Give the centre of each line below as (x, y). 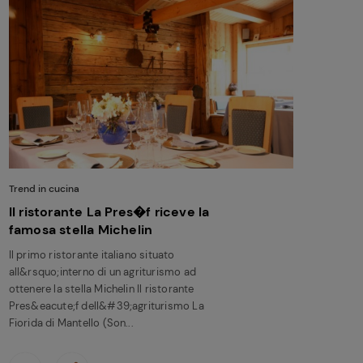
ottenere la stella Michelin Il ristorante (101, 289)
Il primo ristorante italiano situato (92, 255)
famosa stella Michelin (81, 230)
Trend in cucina (44, 189)
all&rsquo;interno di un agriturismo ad (102, 272)
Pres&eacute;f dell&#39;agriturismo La (106, 306)
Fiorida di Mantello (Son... (71, 323)
